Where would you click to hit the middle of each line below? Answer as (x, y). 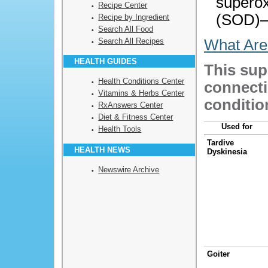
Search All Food (126, 29)
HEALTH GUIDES (106, 61)
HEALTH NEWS (102, 150)
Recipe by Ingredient (134, 17)
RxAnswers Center (131, 105)
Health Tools (120, 129)
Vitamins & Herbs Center (141, 93)
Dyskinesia (227, 151)
